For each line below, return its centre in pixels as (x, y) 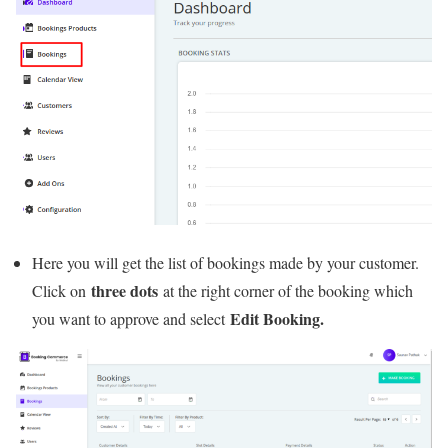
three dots (124, 291)
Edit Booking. (279, 319)
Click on (61, 291)
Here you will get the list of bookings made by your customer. (225, 263)
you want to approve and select (131, 319)
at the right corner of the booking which (285, 291)
